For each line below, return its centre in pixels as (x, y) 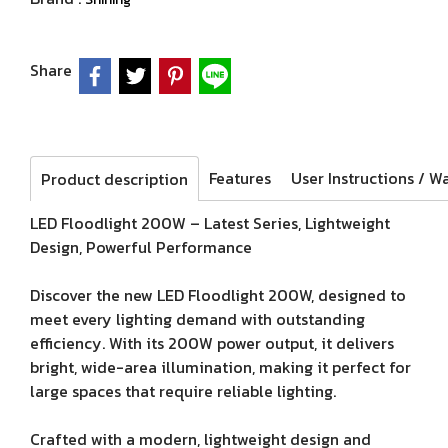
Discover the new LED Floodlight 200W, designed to (218, 295)
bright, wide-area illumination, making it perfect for (220, 367)
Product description (114, 179)
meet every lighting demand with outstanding (197, 319)
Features (240, 178)
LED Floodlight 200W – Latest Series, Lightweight (210, 223)
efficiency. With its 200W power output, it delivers (212, 343)
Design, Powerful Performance (141, 247)
